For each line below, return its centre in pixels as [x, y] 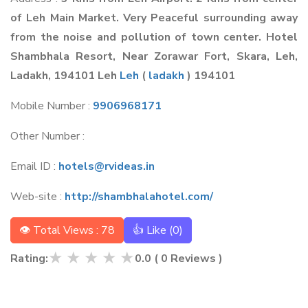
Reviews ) [195, 258]
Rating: [29, 258]
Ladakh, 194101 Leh [65, 76]
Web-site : [37, 197]
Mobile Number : [52, 106]
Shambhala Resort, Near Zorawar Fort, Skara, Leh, [154, 56]
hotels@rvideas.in [107, 166]
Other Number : [47, 136]
